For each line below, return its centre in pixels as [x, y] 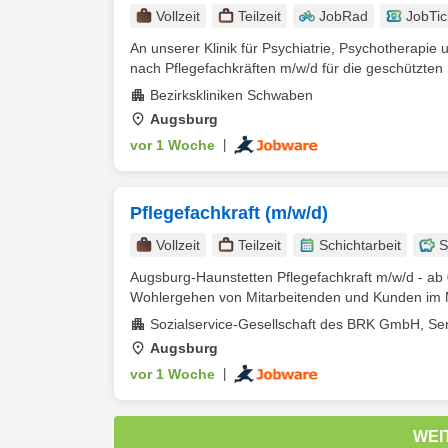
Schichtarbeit [360, 245]
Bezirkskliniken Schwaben [231, 95]
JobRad [343, 16]
